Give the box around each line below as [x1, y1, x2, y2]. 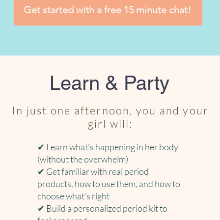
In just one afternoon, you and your [12, 104, 209, 117]
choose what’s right [37, 191, 110, 201]
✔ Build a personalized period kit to [37, 203, 168, 214]
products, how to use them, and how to [37, 178, 181, 189]
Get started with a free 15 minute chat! [23, 4, 191, 16]
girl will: [87, 117, 133, 130]
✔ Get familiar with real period [37, 166, 149, 177]
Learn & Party [50, 72, 170, 94]
